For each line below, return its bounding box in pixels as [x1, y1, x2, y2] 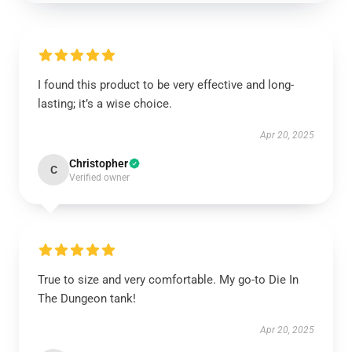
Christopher [69, 157, 128, 170]
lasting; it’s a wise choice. [38, 97, 172, 111]
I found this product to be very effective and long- [38, 78, 294, 92]
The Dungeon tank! [38, 291, 136, 306]
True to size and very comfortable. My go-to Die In [38, 273, 299, 287]
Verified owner [69, 172, 130, 183]
